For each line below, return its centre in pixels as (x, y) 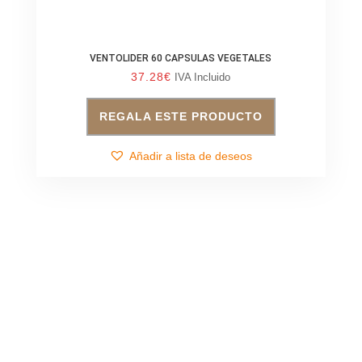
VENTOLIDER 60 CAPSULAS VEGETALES (181, 58)
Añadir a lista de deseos (191, 156)
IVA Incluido (203, 77)
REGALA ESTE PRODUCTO (181, 116)
